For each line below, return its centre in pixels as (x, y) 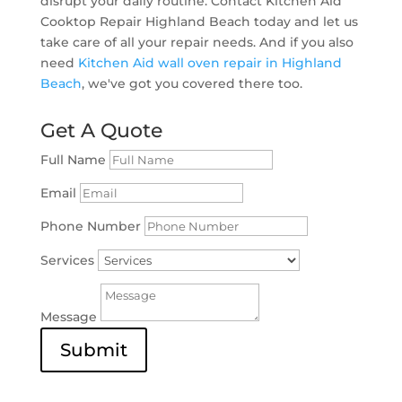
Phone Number (90, 226)
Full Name (73, 159)
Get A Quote (101, 130)
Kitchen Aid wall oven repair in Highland (210, 62)
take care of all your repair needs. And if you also (197, 42)
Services (67, 260)
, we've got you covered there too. (192, 83)
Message (68, 316)
